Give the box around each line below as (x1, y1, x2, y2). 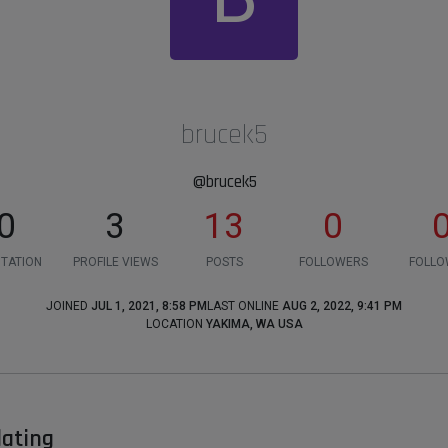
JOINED (46, 299, 88, 313)
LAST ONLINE (207, 299, 279, 313)
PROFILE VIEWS (72, 255, 158, 269)
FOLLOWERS (298, 255, 368, 269)
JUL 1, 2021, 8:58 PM (91, 299, 207, 313)
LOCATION (145, 317, 203, 331)
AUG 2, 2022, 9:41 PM (282, 299, 402, 313)
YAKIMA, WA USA (205, 317, 303, 331)
